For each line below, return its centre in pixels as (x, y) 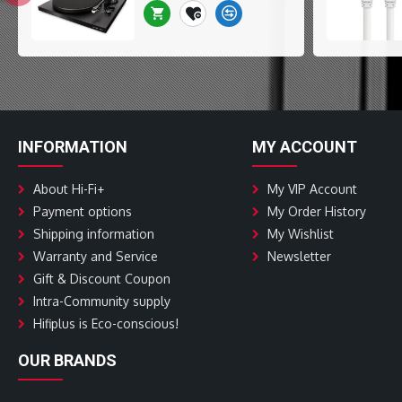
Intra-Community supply (102, 301)
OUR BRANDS (67, 360)
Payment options (83, 211)
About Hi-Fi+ (69, 188)
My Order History (316, 211)
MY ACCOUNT (304, 146)
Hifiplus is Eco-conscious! (106, 323)
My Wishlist (300, 233)
